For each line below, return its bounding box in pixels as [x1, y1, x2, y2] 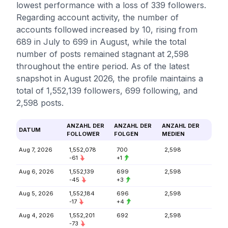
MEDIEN [161, 130, 185, 137]
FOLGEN [114, 130, 138, 137]
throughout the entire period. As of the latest [16, 61, 189, 71]
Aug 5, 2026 [19, 190, 53, 197]
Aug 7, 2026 [19, 146, 52, 153]
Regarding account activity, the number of [16, 12, 179, 22]
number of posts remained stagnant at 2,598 [16, 49, 189, 59]
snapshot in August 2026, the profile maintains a [16, 73, 203, 83]
